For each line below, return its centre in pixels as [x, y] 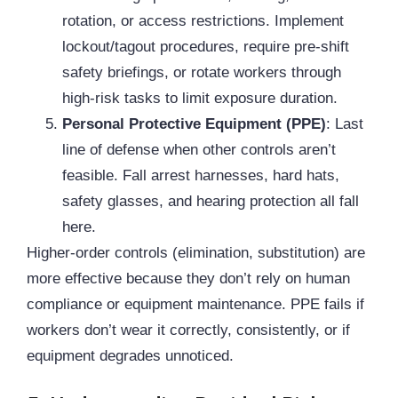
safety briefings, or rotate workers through [202, 73]
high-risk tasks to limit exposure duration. [200, 99]
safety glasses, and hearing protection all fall [211, 202]
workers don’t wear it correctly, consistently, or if [188, 330]
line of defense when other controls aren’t [199, 150]
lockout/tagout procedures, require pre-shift [206, 47]
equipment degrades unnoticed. [130, 356]
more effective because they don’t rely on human [188, 279]
